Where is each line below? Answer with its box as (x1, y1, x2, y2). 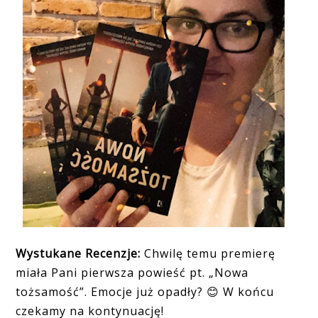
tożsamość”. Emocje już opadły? (16, 284, 207, 300)
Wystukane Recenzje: (16, 246, 141, 262)
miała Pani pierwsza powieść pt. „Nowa (16, 265, 249, 281)
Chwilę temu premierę (141, 246, 276, 262)
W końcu (219, 284, 275, 300)
